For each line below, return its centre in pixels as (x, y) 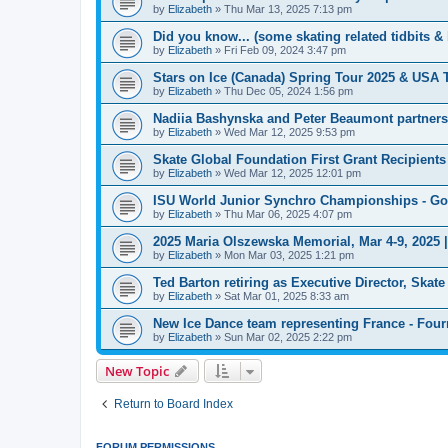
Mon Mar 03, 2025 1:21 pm (289, 254)
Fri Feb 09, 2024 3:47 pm (285, 49)
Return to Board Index (173, 403)
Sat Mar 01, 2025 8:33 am (286, 295)
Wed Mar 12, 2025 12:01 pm (292, 172)
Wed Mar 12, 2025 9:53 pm (289, 131)
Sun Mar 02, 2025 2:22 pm (288, 336)
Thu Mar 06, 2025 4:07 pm (288, 213)
